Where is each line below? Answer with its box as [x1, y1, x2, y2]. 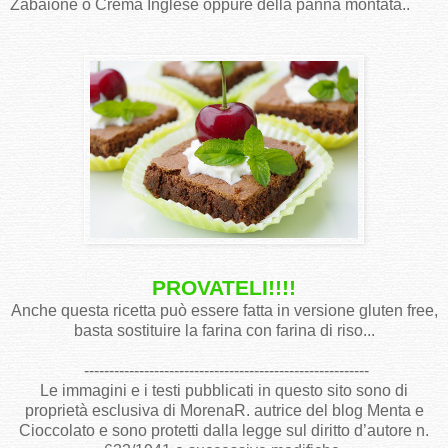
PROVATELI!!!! [152, 276, 296, 300]
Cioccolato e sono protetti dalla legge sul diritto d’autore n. [19, 422, 429, 440]
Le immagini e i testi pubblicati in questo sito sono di [40, 382, 408, 400]
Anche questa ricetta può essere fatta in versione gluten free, [10, 302, 438, 320]
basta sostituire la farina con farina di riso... [73, 322, 375, 340]
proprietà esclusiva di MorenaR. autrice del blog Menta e [24, 402, 424, 420]
